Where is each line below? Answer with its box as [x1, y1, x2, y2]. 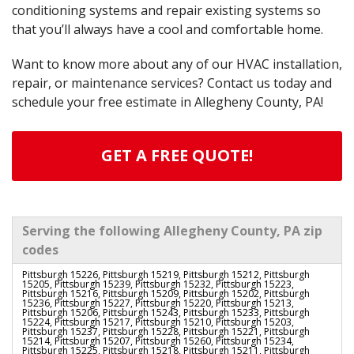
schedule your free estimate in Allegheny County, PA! [12, 93, 323, 111]
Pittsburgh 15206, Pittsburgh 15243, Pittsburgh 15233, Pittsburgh [22, 306, 310, 320]
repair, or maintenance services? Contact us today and [12, 74, 332, 92]
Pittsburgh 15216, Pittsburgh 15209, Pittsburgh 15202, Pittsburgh [22, 287, 310, 301]
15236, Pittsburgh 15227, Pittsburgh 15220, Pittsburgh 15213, [22, 296, 294, 311]
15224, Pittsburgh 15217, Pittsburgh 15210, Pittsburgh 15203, [22, 315, 294, 330]
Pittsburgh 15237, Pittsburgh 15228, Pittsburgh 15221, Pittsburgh [22, 325, 310, 339]
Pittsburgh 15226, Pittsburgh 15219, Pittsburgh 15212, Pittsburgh [22, 268, 310, 282]
